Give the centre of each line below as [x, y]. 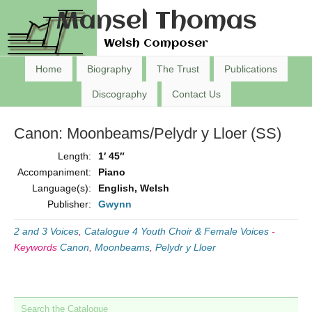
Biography [109, 69]
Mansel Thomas [156, 22]
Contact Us [196, 94]
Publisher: [69, 204]
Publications [250, 69]
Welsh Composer [156, 44]
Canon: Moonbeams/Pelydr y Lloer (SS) [148, 133]
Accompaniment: [54, 172]
